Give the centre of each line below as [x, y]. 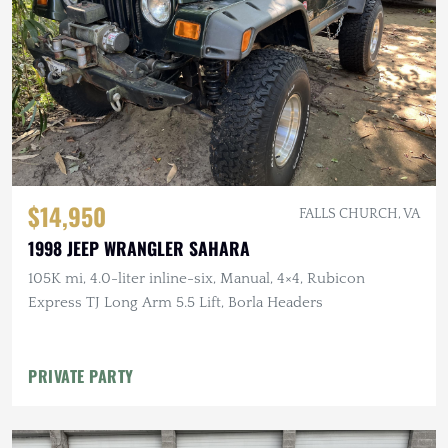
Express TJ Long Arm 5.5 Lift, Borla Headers [175, 303]
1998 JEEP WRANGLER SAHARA [139, 248]
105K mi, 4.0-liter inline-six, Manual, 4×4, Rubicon [196, 279]
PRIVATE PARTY [81, 376]
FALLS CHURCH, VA [359, 214]
